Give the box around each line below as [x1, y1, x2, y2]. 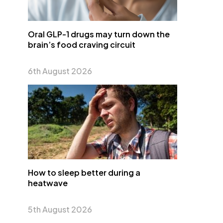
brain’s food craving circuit [28, 39, 135, 50]
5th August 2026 [28, 204, 92, 215]
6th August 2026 [28, 66, 92, 76]
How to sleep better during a [28, 167, 140, 178]
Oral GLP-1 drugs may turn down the [28, 29, 170, 39]
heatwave [28, 178, 68, 188]
